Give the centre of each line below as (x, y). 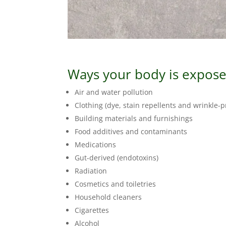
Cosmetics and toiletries (116, 184)
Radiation (91, 171)
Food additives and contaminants (131, 132)
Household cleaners (108, 197)
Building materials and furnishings (134, 119)
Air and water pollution (114, 92)
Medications (96, 145)
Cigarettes (92, 210)
